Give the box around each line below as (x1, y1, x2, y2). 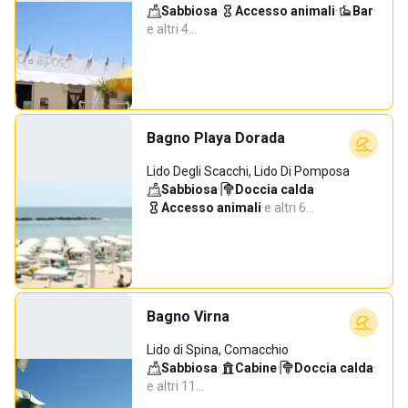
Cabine (235, 361, 277, 375)
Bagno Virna (147, 308, 229, 325)
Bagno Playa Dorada (147, 129, 285, 147)
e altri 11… (147, 379, 204, 393)
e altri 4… (147, 22, 197, 36)
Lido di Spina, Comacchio (147, 342, 289, 357)
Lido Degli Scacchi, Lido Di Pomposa (147, 164, 350, 178)
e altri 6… (264, 200, 314, 215)
